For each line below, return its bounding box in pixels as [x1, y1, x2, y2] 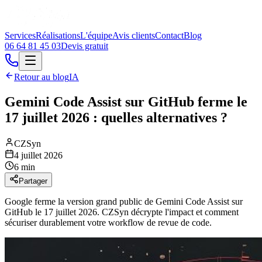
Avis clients [112, 30, 155, 40]
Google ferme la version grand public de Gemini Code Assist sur [5, 196, 243, 206]
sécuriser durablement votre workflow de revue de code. [5, 217, 212, 227]
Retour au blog [14, 72, 69, 82]
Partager [19, 176, 47, 185]
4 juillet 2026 [14, 150, 63, 160]
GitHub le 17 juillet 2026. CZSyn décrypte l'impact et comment [5, 206, 239, 217]
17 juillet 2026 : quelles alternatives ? [5, 109, 227, 125]
